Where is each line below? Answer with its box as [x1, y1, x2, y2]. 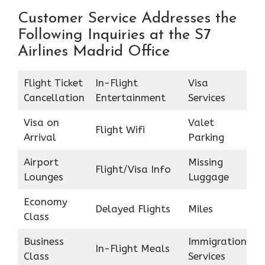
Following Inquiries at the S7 [18, 27, 211, 43]
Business [23, 235, 64, 247]
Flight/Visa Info [95, 163, 171, 175]
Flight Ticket [23, 76, 83, 89]
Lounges [23, 170, 63, 183]
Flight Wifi [95, 123, 145, 135]
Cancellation [23, 91, 85, 104]
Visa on [23, 116, 59, 128]
